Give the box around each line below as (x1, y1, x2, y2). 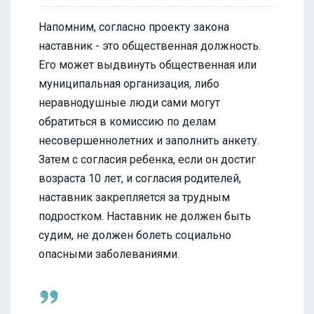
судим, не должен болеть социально (39, 228, 231, 243)
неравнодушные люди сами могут (39, 96, 220, 110)
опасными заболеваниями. (39, 247, 179, 261)
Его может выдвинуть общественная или (39, 58, 257, 72)
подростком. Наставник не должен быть (39, 210, 251, 224)
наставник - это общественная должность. (39, 39, 261, 53)
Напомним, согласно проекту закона (39, 20, 229, 34)
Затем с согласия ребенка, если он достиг (39, 153, 256, 167)
